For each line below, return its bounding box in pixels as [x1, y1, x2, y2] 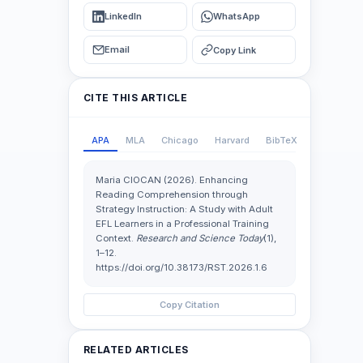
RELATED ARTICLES [83, 344, 189, 356]
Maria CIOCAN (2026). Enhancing [96, 174, 248, 186]
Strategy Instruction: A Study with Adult [96, 203, 273, 215]
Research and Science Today [136, 233, 263, 244]
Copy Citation [160, 299, 220, 310]
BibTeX [266, 135, 297, 146]
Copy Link [213, 44, 256, 56]
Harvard [215, 135, 250, 146]
